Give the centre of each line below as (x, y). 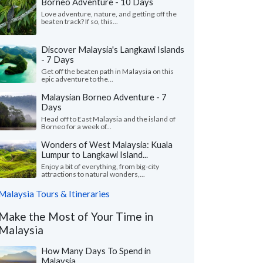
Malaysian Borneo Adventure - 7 (104, 97)
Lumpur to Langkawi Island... (95, 154)
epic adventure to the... (77, 79)
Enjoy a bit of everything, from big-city (100, 166)
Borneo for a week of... (76, 127)
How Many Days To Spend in (96, 251)
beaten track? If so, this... (80, 21)
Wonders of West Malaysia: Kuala (107, 144)
